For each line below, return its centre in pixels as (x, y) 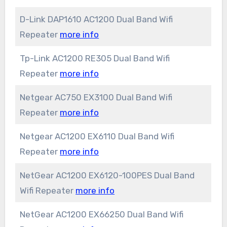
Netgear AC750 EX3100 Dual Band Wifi (96, 98)
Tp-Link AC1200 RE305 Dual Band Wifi (95, 59)
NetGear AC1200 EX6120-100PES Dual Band (107, 176)
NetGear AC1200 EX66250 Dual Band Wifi (102, 215)
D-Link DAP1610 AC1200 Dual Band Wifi (97, 20)
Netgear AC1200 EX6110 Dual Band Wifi (97, 137)
